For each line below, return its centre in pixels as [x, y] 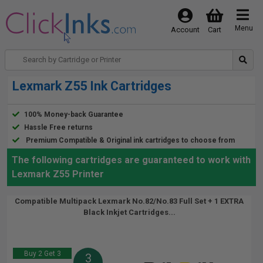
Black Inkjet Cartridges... [129, 212]
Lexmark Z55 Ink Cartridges [92, 86]
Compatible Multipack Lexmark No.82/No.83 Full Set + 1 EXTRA [129, 201]
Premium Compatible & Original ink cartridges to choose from [130, 140]
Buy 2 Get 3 [42, 254]
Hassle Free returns [58, 127]
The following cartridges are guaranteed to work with [131, 160]
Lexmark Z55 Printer [58, 174]
